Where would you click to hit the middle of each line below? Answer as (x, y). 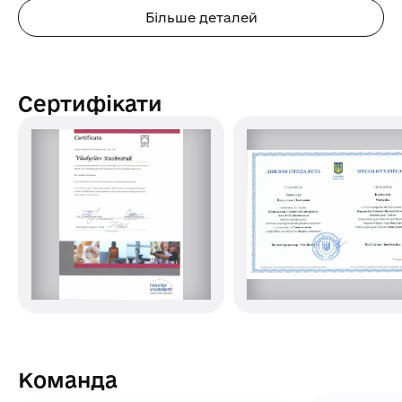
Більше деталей (201, 18)
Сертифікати (90, 104)
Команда (68, 380)
